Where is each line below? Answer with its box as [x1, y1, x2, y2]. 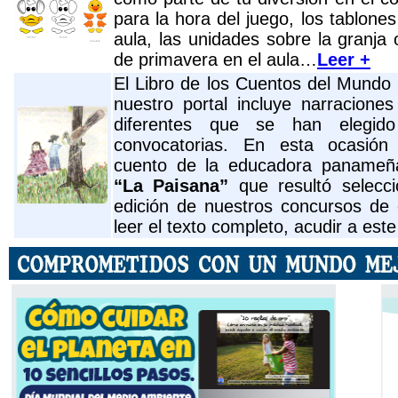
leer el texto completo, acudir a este [114, 217, 396, 236]
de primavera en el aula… [114, 50, 317, 69]
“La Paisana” [114, 176, 239, 195]
